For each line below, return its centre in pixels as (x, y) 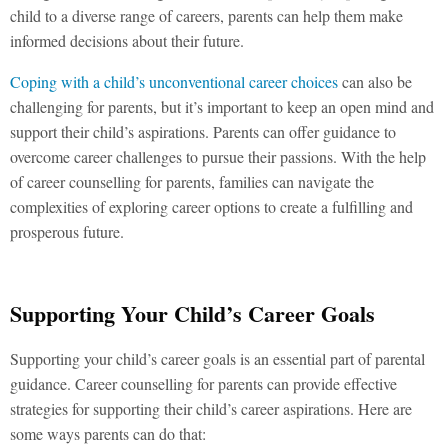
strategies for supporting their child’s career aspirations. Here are (211, 408)
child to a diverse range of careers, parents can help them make (206, 15)
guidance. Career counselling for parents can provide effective (203, 383)
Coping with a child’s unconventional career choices (174, 81)
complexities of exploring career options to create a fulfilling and (211, 206)
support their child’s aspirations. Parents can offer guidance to (203, 131)
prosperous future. (67, 231)
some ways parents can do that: (108, 433)
